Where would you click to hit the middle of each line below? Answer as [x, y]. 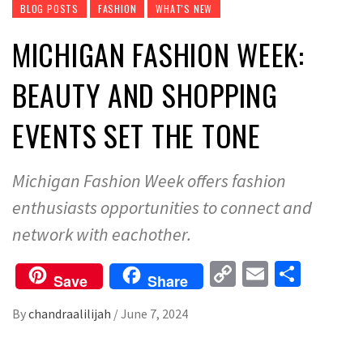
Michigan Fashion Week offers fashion [149, 181]
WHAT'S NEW [184, 9]
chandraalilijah [71, 314]
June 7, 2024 [154, 314]
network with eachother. [102, 234]
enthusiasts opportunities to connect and [162, 207]
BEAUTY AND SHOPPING [145, 94]
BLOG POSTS [49, 9]
